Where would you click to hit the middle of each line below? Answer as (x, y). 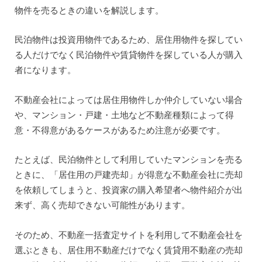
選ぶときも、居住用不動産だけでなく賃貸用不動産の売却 (128, 249)
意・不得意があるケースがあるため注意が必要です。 (120, 130)
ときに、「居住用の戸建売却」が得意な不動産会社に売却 (128, 175)
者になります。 (45, 70)
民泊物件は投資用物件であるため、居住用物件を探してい (128, 39)
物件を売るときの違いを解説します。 (89, 10)
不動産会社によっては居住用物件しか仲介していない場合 (128, 99)
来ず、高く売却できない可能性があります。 (102, 205)
